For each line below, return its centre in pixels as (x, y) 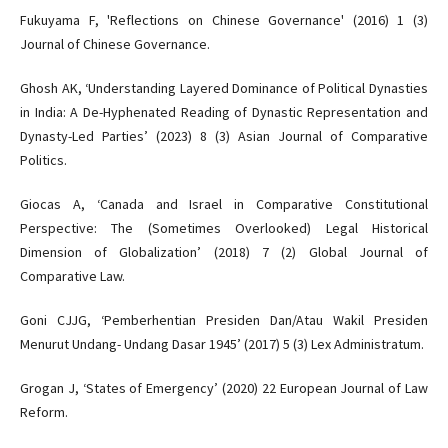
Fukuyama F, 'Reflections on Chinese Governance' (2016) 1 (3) (224, 20)
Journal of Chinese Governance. (114, 44)
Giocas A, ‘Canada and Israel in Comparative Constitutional (224, 204)
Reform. (43, 412)
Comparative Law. (72, 276)
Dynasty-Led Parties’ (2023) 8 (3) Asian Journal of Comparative (224, 136)
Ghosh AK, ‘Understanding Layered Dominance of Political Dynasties (224, 88)
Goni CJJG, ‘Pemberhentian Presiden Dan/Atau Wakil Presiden (224, 320)
